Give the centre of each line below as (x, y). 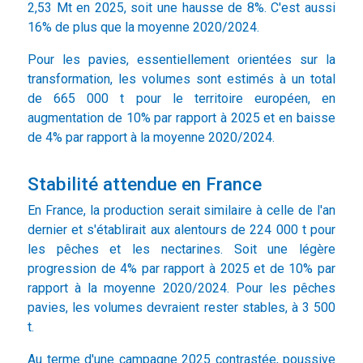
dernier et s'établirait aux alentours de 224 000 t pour (181, 230)
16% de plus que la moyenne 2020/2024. (143, 28)
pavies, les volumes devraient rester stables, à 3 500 (181, 308)
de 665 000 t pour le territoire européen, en (181, 99)
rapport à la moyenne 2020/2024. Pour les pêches (181, 288)
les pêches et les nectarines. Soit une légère (181, 250)
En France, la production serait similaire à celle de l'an (181, 211)
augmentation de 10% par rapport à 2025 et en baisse (181, 118)
